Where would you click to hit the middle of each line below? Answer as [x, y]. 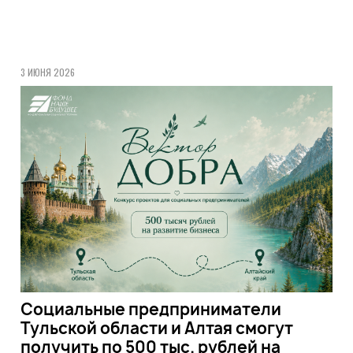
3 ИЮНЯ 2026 [47, 72]
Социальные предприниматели [150, 309]
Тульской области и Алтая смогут [156, 328]
